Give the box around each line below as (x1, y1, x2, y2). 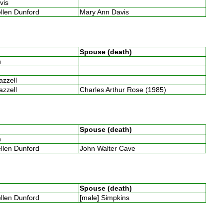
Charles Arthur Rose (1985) (79, 85, 170, 94)
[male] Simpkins (79, 193, 133, 202)
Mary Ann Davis (79, 7, 133, 16)
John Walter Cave (79, 144, 139, 152)
